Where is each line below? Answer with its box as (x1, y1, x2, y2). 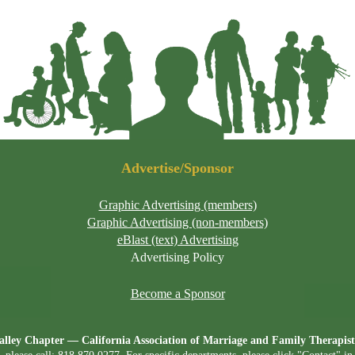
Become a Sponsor (130, 287, 225, 301)
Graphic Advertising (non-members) (87, 216, 268, 230)
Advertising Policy (131, 250, 224, 265)
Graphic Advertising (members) (98, 198, 257, 212)
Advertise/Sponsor (121, 160, 234, 177)
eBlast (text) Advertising (116, 233, 239, 247)
